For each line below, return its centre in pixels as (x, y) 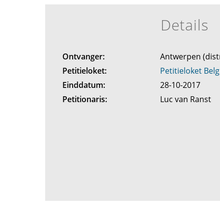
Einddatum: (83, 85)
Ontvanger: (83, 56)
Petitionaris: (84, 99)
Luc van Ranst (187, 99)
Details (185, 25)
